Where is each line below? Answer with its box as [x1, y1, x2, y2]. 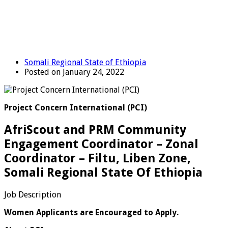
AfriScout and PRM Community [4, 122, 186, 137]
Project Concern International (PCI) [4, 102, 147, 112]
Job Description [4, 189, 61, 199]
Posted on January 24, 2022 [24, 67, 124, 77]
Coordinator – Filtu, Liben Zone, [4, 151, 191, 165]
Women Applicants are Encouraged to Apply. [4, 207, 179, 217]
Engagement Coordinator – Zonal [4, 136, 198, 151]
